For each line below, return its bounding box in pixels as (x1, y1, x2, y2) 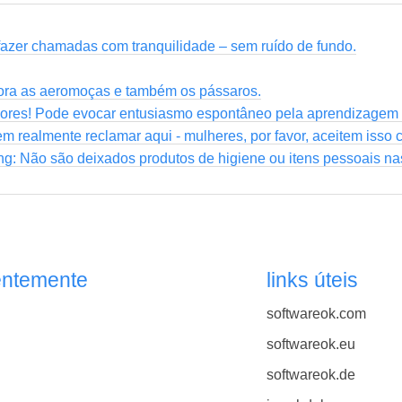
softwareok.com (266, 305, 366, 321)
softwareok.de (266, 367, 355, 383)
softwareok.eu (266, 336, 355, 352)
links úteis (266, 268, 358, 293)
